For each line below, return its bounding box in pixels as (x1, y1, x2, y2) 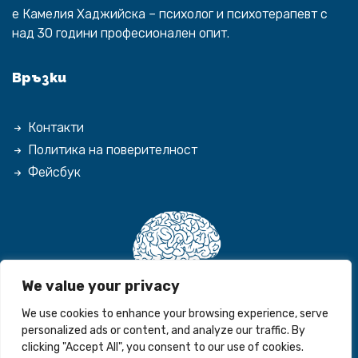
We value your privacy (22, 277, 180, 295)
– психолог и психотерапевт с (145, 6, 328, 22)
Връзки (12, 70, 66, 86)
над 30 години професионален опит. (12, 26, 229, 41)
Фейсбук (28, 165, 81, 180)
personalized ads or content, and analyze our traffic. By (22, 324, 305, 337)
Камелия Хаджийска (22, 6, 145, 22)
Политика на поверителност (28, 142, 197, 157)
